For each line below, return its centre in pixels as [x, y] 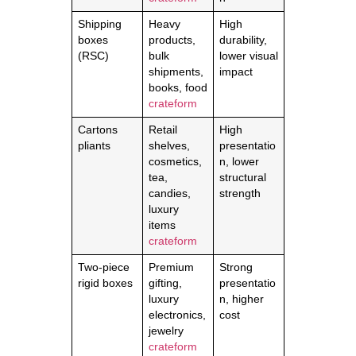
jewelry [166, 331]
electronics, [177, 315]
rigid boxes [105, 283]
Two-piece [103, 267]
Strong [236, 267]
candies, [169, 193]
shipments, [176, 72]
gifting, [165, 283]
